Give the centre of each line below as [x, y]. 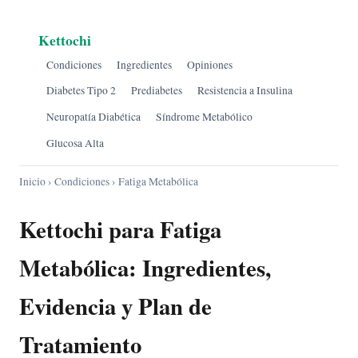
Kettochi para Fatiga [120, 230]
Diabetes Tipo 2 [81, 91]
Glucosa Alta [75, 143]
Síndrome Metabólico [204, 116]
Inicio [32, 182]
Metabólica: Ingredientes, [145, 268]
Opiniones [209, 64]
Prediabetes [156, 91]
